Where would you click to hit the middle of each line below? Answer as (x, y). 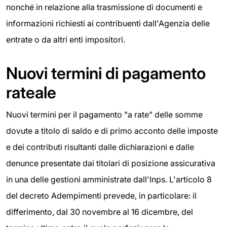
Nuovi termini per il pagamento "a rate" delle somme (104, 114)
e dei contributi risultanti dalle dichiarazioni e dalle (100, 147)
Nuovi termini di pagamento (106, 73)
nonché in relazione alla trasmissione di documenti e (104, 7)
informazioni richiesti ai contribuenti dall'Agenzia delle (108, 23)
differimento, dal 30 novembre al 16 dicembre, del (100, 212)
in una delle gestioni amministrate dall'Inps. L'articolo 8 (109, 179)
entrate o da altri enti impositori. (66, 39)
